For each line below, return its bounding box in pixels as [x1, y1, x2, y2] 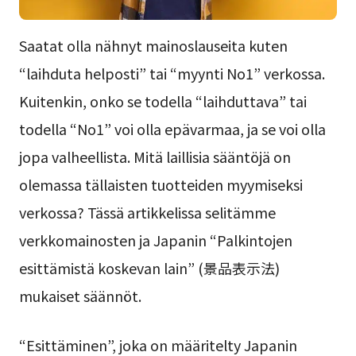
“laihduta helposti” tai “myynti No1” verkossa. [18, 63, 325, 84]
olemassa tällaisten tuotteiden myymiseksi [18, 174, 303, 195]
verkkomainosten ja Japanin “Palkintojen [18, 230, 292, 251]
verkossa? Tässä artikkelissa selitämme [18, 202, 276, 223]
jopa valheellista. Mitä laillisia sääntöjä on [18, 146, 291, 168]
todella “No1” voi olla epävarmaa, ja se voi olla [18, 118, 326, 140]
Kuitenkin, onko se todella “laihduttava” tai [18, 91, 307, 112]
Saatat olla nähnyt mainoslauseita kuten [18, 35, 288, 56]
